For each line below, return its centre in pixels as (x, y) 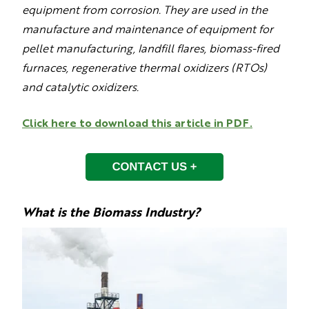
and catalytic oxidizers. (80, 86)
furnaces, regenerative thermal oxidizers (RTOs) (144, 67)
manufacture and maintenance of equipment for (148, 28)
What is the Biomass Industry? (111, 211)
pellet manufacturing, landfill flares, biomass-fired (151, 48)
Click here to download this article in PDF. (137, 122)
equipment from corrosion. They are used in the (145, 9)
